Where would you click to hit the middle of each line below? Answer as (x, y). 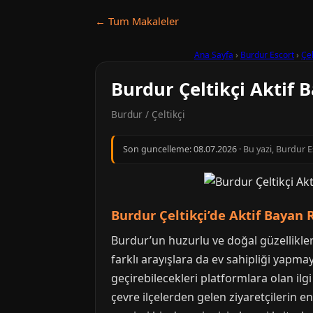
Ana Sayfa (214, 55)
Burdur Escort (267, 55)
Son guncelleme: (158, 149)
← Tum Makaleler (137, 21)
